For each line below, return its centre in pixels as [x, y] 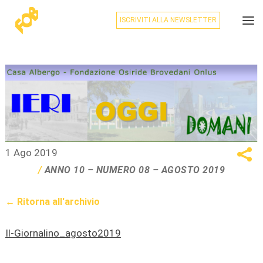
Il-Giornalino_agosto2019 [63, 233]
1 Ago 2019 [31, 153]
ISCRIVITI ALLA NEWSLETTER [168, 20]
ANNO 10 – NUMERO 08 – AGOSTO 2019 [135, 170]
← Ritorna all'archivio [52, 202]
